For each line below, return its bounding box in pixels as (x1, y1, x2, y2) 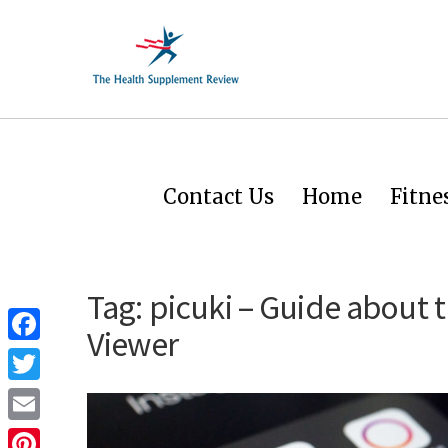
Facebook (8, 346, 68, 365)
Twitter (8, 386, 55, 405)
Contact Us (162, 184, 274, 209)
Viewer (87, 323, 178, 365)
